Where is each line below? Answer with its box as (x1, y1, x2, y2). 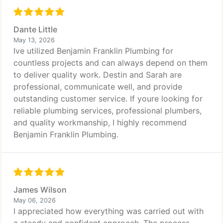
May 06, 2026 (13, 197, 56, 204)
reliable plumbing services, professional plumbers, (13, 106, 202, 115)
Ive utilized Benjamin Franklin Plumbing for (13, 46, 173, 56)
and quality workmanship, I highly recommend (13, 117, 187, 127)
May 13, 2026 (13, 36, 55, 44)
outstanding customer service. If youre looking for (13, 94, 203, 104)
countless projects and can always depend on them (13, 58, 208, 68)
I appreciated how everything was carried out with (13, 206, 204, 216)
